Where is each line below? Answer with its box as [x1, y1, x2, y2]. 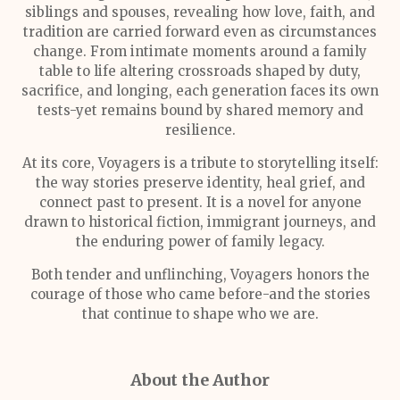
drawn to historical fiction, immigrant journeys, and [24, 213, 376, 230]
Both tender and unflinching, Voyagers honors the [30, 266, 370, 283]
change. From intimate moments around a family [33, 43, 367, 60]
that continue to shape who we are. [81, 305, 319, 322]
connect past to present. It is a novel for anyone [38, 194, 362, 211]
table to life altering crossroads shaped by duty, [39, 62, 361, 79]
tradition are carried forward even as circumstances [23, 23, 377, 40]
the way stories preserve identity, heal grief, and [35, 174, 365, 191]
